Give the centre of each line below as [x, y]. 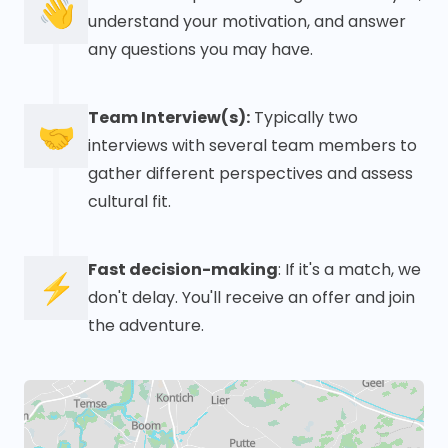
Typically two [304, 117]
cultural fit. [129, 201]
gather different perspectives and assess [250, 173]
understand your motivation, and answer [247, 21]
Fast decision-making [183, 269]
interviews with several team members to [252, 145]
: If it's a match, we [349, 269]
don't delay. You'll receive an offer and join [251, 297]
